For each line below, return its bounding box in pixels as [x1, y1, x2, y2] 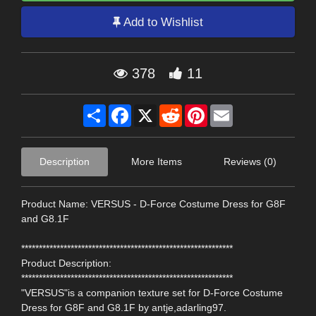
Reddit [182, 104, 211, 116]
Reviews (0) [224, 156, 276, 168]
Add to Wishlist [121, 15, 203, 29]
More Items [131, 156, 182, 168]
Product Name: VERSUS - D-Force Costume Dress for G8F [21, 198, 286, 210]
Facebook [131, 104, 176, 116]
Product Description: [21, 257, 111, 269]
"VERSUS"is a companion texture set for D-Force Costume [21, 287, 283, 299]
